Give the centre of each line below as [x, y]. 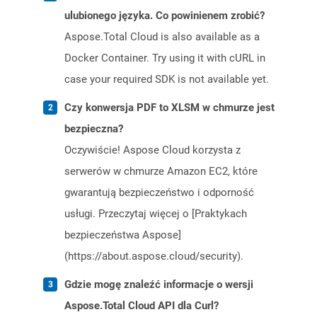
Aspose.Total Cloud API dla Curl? [142, 306]
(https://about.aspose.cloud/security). [154, 257]
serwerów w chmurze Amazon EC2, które [161, 172]
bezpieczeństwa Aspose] [123, 235]
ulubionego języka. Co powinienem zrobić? [165, 16]
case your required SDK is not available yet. [167, 80]
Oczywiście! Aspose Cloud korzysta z [152, 150]
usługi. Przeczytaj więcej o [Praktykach [156, 214]
